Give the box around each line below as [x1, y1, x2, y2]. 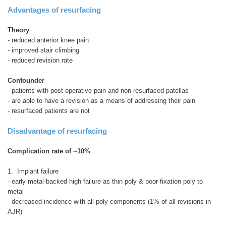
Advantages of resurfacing [8, 6, 101, 15]
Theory [8, 26, 29, 34]
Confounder [8, 77, 44, 85]
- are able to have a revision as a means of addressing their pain [8, 97, 195, 105]
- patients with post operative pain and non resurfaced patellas [8, 87, 189, 95]
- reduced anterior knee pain [8, 36, 89, 44]
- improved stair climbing [8, 46, 79, 54]
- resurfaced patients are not [8, 107, 90, 115]
